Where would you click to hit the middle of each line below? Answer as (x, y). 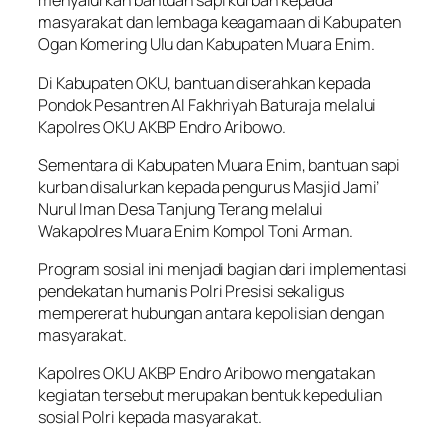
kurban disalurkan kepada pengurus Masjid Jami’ (209, 186)
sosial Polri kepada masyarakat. (150, 417)
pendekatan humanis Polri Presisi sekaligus (191, 291)
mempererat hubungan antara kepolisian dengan (211, 313)
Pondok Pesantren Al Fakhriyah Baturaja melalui (207, 104)
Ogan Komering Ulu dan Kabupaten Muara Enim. (206, 44)
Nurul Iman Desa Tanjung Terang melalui (181, 208)
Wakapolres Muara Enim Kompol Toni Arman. (195, 230)
